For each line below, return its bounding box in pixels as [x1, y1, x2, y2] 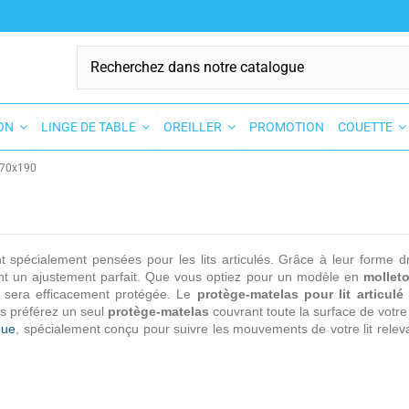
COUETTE [338, 120, 395, 135]
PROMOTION [249, 120, 324, 135]
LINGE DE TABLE [41, 120, 139, 135]
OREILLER [163, 120, 225, 135]
